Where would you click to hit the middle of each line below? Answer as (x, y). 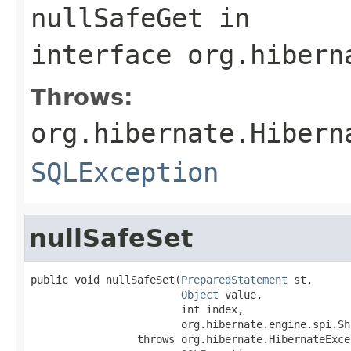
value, (241, 294)
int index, (137, 309)
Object (200, 294)
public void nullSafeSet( (106, 279)
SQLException (125, 172)
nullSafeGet (117, 18)
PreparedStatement (234, 279)
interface (109, 54)
